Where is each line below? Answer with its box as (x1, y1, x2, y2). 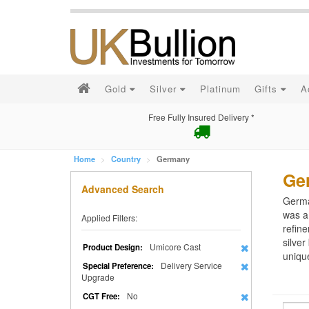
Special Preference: (82, 260, 154, 271)
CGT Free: (82, 290, 120, 301)
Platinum (200, 82, 241, 95)
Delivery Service (160, 259, 222, 271)
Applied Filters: (81, 212, 137, 223)
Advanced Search (81, 182, 164, 196)
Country (111, 153, 141, 164)
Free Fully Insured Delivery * (148, 111, 255, 123)
